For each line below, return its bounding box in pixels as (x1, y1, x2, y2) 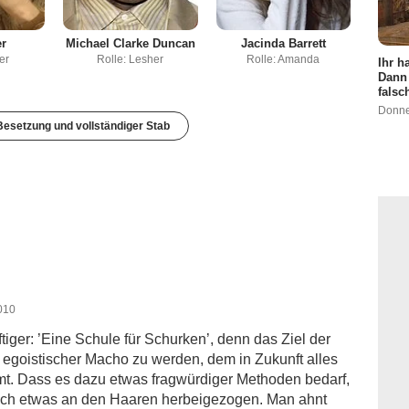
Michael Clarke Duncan (65, 37, 195, 51)
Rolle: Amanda (246, 53, 320, 67)
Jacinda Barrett (240, 37, 326, 51)
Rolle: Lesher (97, 53, 164, 67)
